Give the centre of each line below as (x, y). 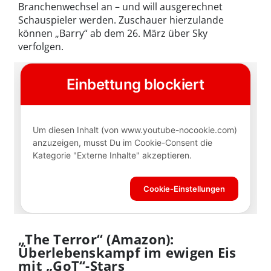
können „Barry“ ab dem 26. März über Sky (113, 33)
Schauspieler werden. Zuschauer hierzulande (121, 20)
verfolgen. (41, 46)
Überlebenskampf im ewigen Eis (127, 252)
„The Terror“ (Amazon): (96, 239)
